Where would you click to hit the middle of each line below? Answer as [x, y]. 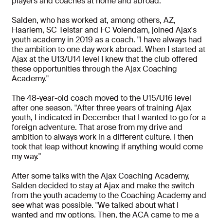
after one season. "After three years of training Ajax [101, 108]
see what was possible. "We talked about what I [95, 205]
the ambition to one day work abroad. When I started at [109, 50]
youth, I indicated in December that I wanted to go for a [109, 118]
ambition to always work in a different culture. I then [102, 137]
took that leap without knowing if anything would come [107, 147]
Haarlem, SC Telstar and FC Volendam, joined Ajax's [104, 30]
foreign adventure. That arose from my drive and [97, 127]
